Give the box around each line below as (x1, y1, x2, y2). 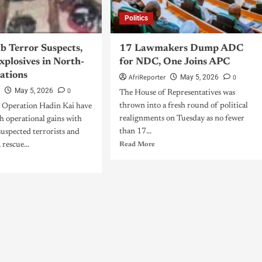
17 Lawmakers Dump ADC (119, 44, 243, 54)
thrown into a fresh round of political (119, 102, 248, 110)
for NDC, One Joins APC (119, 57, 230, 67)
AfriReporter (128, 73, 166, 82)
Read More (119, 141, 155, 148)
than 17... (119, 127, 151, 136)
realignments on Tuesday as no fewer (119, 115, 244, 123)
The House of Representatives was (119, 89, 235, 97)
